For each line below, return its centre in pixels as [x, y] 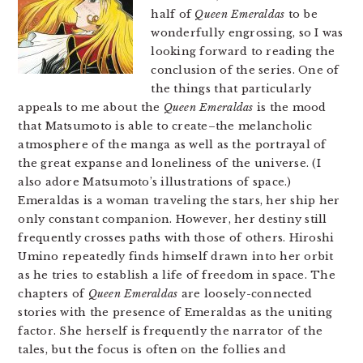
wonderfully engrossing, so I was [247, 33]
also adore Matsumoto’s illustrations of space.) [155, 182]
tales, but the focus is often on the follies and [152, 350]
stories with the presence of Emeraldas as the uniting [175, 312]
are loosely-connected [245, 294]
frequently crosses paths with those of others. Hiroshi [176, 238]
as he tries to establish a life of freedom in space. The [177, 275]
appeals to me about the [91, 107]
